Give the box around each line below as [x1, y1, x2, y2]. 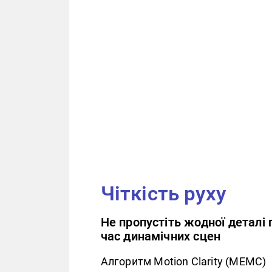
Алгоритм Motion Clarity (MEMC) [100, 255, 267, 268]
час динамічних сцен [100, 229, 221, 244]
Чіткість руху [100, 182, 226, 206]
